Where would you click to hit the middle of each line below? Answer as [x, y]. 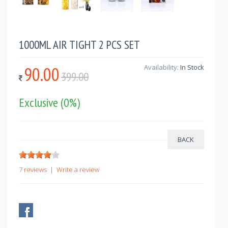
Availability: [162, 67]
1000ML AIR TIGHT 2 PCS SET [79, 45]
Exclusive [40, 103]
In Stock [192, 67]
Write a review [78, 170]
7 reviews [33, 170]
